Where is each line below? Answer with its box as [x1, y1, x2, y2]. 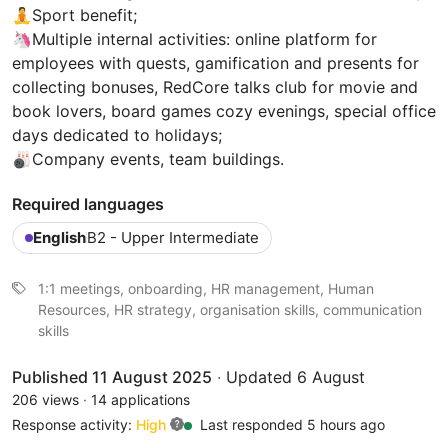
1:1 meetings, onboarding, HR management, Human [38, 279, 374, 297]
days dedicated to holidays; [12, 124, 222, 145]
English [33, 227, 86, 247]
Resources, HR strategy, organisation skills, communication [38, 300, 422, 318]
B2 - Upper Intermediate [87, 227, 259, 247]
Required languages [12, 193, 164, 214]
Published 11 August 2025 [12, 366, 212, 387]
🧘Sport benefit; [12, 4, 137, 25]
